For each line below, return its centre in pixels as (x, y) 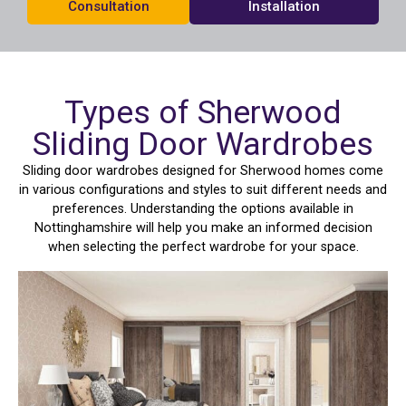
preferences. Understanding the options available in (203, 209)
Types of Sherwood (203, 113)
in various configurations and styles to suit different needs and (203, 190)
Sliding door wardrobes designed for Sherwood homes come (203, 171)
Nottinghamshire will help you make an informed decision (203, 228)
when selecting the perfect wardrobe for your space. (203, 247)
